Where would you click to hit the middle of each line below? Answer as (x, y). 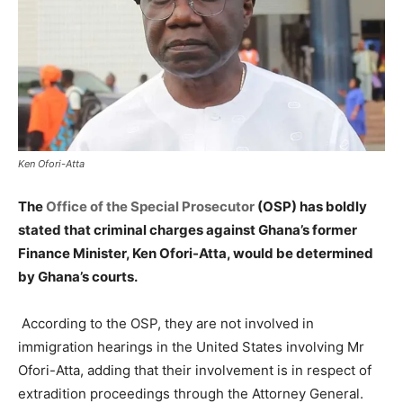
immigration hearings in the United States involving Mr (191, 346)
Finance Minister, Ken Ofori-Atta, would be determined (196, 253)
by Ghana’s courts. (78, 276)
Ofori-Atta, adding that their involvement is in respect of (195, 370)
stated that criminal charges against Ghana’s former (188, 229)
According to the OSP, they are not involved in (166, 323)
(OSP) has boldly (311, 206)
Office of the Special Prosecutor (150, 206)
